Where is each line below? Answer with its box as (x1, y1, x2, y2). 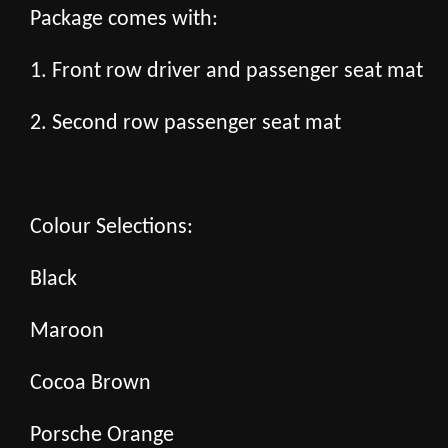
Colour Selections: (30, 215, 193, 239)
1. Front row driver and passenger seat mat (30, 59, 423, 83)
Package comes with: (30, 7, 218, 31)
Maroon (30, 319, 104, 343)
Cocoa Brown (30, 371, 151, 395)
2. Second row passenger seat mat (30, 111, 341, 135)
